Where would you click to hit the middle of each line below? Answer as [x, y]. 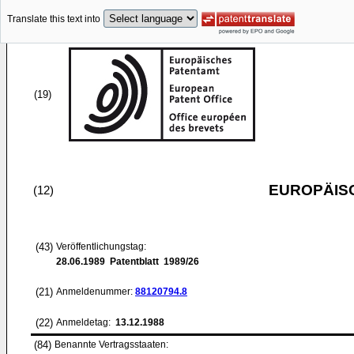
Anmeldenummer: [96, 292]
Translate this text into [54, 19]
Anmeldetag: [85, 322]
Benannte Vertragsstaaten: [111, 345]
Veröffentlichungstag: [101, 247]
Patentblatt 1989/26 [152, 262]
